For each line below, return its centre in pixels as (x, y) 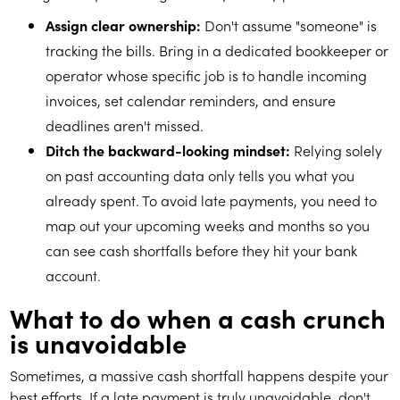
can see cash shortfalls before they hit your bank (202, 250)
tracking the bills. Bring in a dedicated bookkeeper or (217, 50)
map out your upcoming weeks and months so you (208, 225)
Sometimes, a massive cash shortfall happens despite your (200, 375)
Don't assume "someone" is (289, 25)
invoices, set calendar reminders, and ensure (191, 100)
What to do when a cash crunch (198, 318)
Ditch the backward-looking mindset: (168, 150)
